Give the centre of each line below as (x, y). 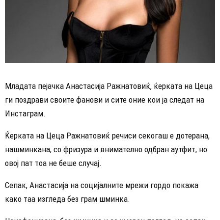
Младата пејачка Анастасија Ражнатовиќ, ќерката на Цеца (109, 86)
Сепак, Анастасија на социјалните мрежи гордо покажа (102, 185)
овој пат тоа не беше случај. (53, 163)
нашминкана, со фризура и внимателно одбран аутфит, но (106, 150)
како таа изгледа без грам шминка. (68, 199)
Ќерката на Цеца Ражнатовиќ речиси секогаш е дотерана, (107, 136)
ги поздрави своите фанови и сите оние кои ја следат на (105, 100)
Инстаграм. (25, 114)
